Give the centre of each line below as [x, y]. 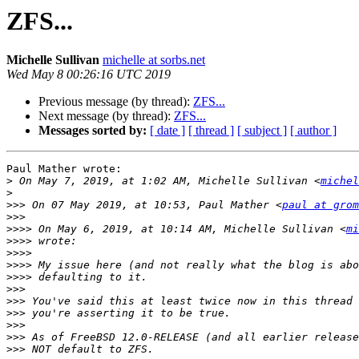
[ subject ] [262, 131]
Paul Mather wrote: [64, 169]
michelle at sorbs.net [154, 60]
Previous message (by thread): [116, 102]
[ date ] [167, 131]
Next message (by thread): [106, 116]
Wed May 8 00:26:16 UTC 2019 [89, 75]
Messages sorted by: [93, 131]
